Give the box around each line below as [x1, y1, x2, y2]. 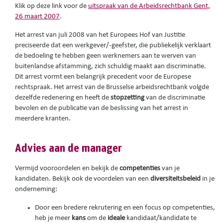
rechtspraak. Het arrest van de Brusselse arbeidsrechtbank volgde [15, 84, 209, 92]
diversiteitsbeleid [150, 175, 202, 183]
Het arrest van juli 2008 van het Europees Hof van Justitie [15, 31, 185, 39]
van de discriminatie [146, 94, 205, 102]
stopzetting [111, 94, 146, 102]
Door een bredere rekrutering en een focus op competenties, [35, 204, 215, 212]
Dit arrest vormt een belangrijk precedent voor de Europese [15, 73, 191, 81]
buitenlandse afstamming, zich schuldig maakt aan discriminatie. [15, 63, 206, 71]
